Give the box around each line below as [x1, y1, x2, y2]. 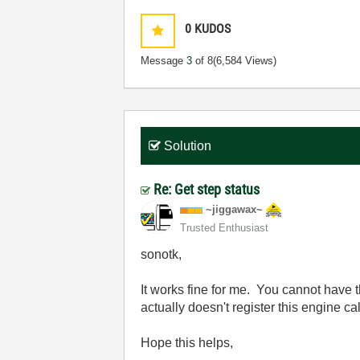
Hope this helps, [141, 336, 234, 350]
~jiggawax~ [206, 203, 264, 215]
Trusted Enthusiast [180, 222, 269, 234]
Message [141, 55, 187, 67]
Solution [164, 139, 212, 153]
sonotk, [141, 247, 182, 261]
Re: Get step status [153, 181, 260, 198]
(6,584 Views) [213, 55, 277, 67]
